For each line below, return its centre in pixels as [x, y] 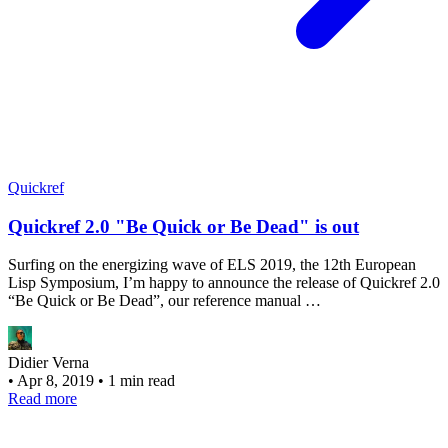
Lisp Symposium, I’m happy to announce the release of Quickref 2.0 [224, 283]
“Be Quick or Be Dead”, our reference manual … [164, 301]
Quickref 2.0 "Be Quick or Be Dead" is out [183, 226]
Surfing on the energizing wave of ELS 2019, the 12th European [212, 265]
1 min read [141, 381]
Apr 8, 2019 [57, 381]
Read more [42, 399]
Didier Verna [48, 363]
